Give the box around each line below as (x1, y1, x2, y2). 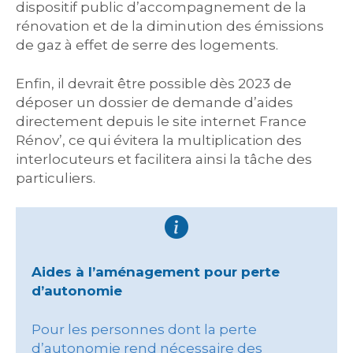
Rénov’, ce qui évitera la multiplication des (16, 132, 302, 148)
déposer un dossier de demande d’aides (16, 95, 293, 110)
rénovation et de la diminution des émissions (16, 18, 324, 34)
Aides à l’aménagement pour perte (32, 264, 280, 280)
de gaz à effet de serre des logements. (16, 37, 278, 53)
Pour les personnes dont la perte (32, 321, 257, 337)
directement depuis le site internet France (16, 113, 307, 129)
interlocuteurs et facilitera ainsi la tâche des (16, 151, 312, 167)
